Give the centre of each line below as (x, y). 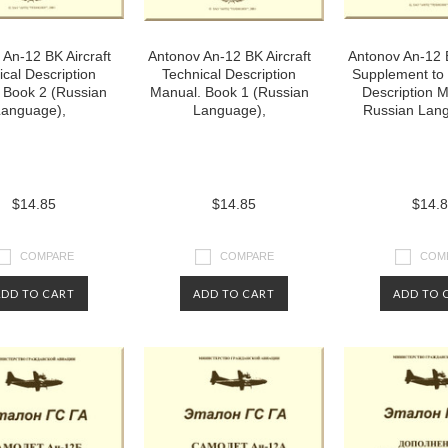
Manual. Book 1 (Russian (229, 92)
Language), (229, 110)
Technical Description (229, 74)
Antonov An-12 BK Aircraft (229, 56)
